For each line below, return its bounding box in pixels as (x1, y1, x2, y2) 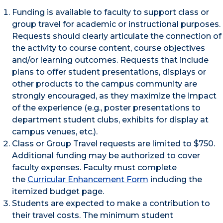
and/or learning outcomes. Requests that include (12, 55, 209, 65)
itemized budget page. (12, 186, 104, 196)
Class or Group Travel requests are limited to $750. (12, 138, 217, 148)
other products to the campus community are (12, 79, 197, 89)
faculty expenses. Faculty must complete (12, 162, 177, 172)
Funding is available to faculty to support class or (12, 7, 209, 17)
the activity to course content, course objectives (12, 43, 205, 53)
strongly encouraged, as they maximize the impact (12, 91, 217, 101)
